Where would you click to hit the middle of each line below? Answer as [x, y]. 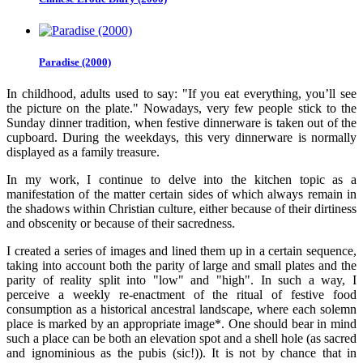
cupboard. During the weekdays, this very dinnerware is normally [181, 138]
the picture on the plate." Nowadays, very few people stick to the [181, 109]
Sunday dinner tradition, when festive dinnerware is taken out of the [181, 123]
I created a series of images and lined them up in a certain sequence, [181, 251]
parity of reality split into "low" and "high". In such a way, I [181, 280]
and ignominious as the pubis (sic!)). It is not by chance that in [181, 353]
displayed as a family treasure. [83, 152]
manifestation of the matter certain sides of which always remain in [181, 194]
